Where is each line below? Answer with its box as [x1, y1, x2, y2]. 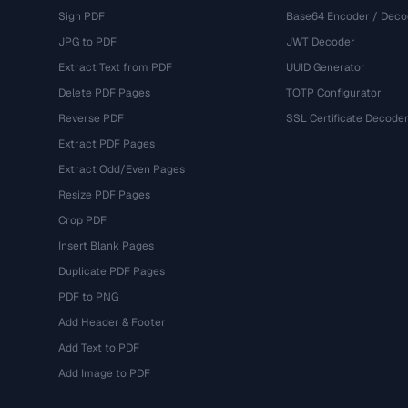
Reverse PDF [58, 111, 124, 126]
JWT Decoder [285, 35, 355, 49]
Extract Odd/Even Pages [58, 162, 185, 177]
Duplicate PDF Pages [58, 264, 165, 279]
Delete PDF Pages [58, 86, 150, 100]
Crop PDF [58, 213, 107, 228]
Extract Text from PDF [58, 60, 172, 75]
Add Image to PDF [58, 366, 150, 381]
